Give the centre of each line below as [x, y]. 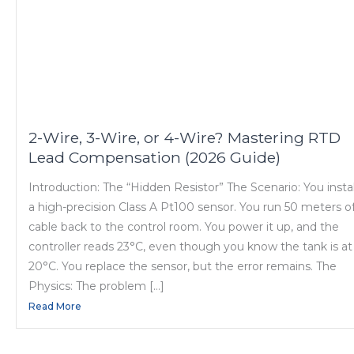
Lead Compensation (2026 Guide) [154, 158]
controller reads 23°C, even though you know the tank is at [190, 247]
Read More [55, 307]
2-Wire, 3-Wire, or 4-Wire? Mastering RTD [185, 138]
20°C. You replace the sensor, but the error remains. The [183, 267]
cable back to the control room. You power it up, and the [184, 227]
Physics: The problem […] [96, 286]
